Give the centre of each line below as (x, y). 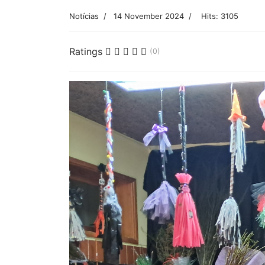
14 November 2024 (149, 16)
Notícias (84, 16)
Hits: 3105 (220, 16)
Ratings (86, 52)
